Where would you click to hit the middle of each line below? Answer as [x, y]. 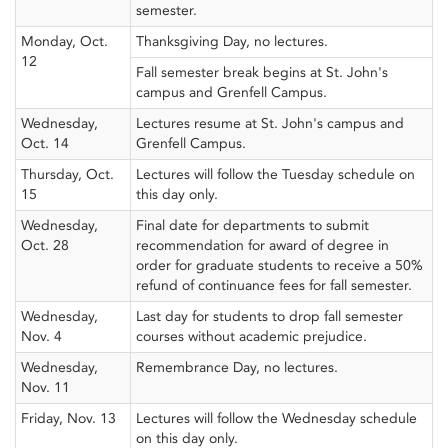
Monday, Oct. [64, 41]
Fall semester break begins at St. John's [262, 72]
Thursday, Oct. [67, 174]
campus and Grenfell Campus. [231, 92]
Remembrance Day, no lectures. [237, 367]
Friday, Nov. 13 [68, 418]
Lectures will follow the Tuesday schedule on [275, 174]
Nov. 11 [45, 387]
